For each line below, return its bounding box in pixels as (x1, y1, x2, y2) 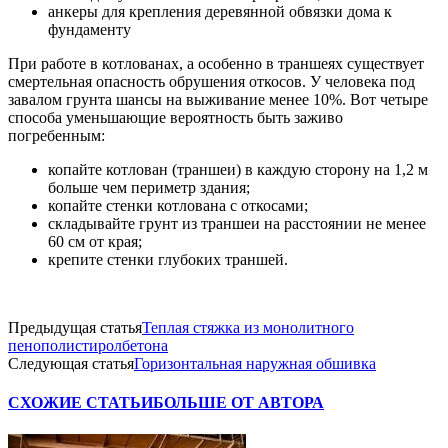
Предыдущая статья (8, 319, 142, 337)
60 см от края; (48, 233, 142, 251)
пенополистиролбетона (8, 337, 168, 355)
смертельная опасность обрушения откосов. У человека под (8, 73, 415, 91)
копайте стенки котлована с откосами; (48, 197, 308, 215)
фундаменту (48, 21, 131, 39)
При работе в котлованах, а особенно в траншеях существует (8, 55, 424, 73)
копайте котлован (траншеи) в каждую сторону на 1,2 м (48, 161, 428, 179)
